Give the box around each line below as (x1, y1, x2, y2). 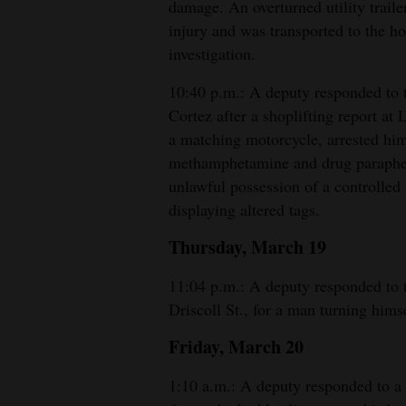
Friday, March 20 (169, 333, 304, 361)
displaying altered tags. (169, 198, 320, 221)
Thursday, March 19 (169, 234, 326, 261)
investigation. (169, 43, 256, 65)
